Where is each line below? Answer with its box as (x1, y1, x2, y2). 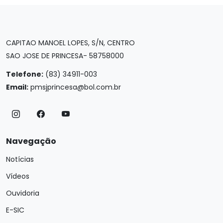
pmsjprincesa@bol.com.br (30, 82, 121, 92)
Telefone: (6, 69, 43, 79)
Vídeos (6, 171, 29, 181)
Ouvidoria (6, 188, 39, 198)
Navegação (6, 135, 56, 147)
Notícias (6, 154, 34, 164)
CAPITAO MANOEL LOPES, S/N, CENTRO (6, 38, 135, 48)
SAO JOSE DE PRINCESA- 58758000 (6, 51, 124, 61)
